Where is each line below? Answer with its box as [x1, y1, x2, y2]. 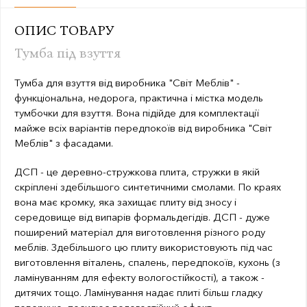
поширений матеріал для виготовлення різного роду [14, 225, 265, 239]
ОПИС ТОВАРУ [14, 21, 114, 38]
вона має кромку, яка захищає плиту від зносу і [14, 195, 236, 209]
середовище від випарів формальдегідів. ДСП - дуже [14, 210, 270, 224]
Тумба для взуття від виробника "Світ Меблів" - [14, 76, 240, 90]
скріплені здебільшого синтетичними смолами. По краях [14, 180, 281, 194]
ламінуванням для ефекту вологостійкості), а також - [14, 271, 265, 284]
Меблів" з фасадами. [14, 136, 113, 150]
